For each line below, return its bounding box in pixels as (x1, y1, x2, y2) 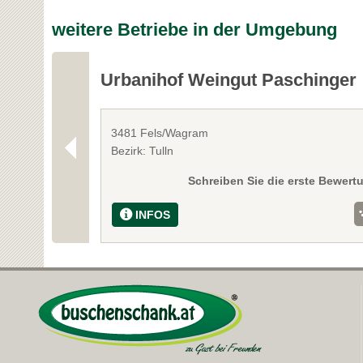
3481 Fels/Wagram (111, 126, 209, 140)
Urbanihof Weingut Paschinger (100, 70, 357, 91)
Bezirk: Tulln (111, 144, 174, 158)
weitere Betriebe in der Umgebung (51, 19, 337, 41)
